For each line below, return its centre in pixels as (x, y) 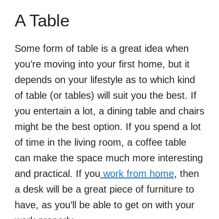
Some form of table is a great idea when (102, 49)
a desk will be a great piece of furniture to (104, 189)
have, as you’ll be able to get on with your (105, 205)
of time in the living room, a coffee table (100, 142)
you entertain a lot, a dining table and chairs (109, 111)
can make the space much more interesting (109, 158)
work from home (139, 174)
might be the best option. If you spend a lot (108, 127)
